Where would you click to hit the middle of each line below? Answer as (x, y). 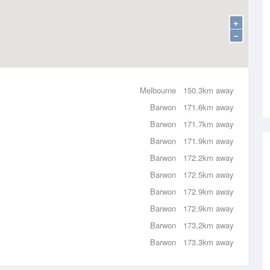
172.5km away (209, 174)
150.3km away (209, 90)
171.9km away (209, 141)
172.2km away (209, 158)
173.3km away (209, 242)
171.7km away (209, 124)
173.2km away (209, 225)
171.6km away (209, 107)
